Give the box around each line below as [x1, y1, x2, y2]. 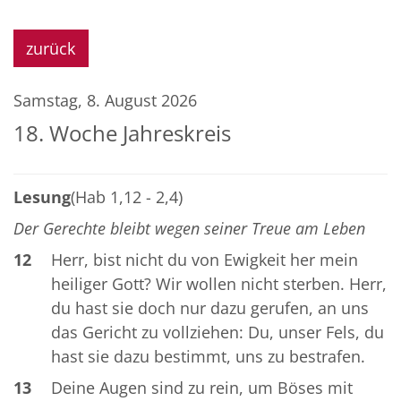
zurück [26, 37, 76, 59]
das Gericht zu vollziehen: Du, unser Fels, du [50, 320, 384, 343]
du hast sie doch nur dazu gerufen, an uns [50, 296, 369, 319]
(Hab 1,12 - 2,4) [71, 185, 183, 208]
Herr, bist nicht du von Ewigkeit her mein [50, 248, 358, 270]
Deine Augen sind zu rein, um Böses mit [50, 376, 353, 398]
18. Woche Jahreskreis [13, 117, 231, 148]
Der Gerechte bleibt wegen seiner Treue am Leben [13, 217, 365, 239]
